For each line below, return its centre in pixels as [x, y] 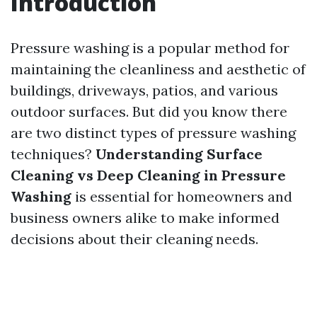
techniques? [53, 154]
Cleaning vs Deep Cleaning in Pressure [148, 175]
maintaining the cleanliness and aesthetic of [158, 69]
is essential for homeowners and [182, 196]
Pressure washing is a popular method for [150, 48]
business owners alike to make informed [145, 218]
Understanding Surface [179, 154]
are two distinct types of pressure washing [153, 133]
